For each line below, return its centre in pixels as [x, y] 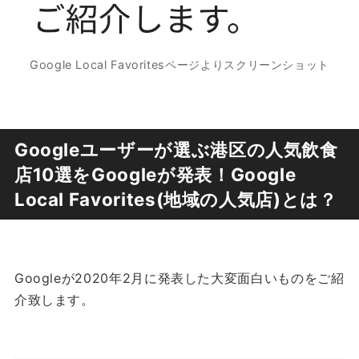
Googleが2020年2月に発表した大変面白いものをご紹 [179, 278]
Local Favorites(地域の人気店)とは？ [175, 199]
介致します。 [54, 300]
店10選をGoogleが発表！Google [155, 174]
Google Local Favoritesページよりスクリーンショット [179, 65]
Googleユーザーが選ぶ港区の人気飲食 [176, 149]
